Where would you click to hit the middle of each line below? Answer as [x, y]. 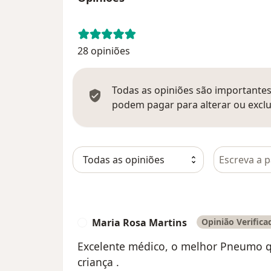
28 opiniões [104, 51]
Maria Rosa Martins [139, 222]
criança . [98, 262]
